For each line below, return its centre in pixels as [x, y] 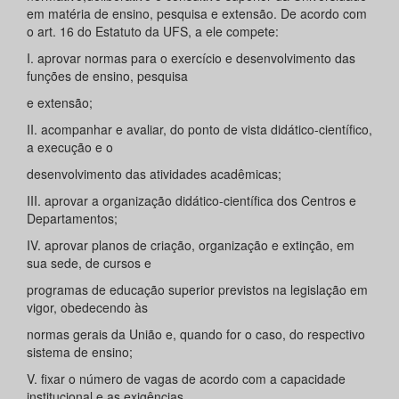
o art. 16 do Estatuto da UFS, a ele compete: [153, 32]
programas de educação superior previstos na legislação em [197, 290]
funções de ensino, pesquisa [107, 76]
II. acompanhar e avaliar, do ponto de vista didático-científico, [199, 130]
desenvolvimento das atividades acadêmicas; [154, 174]
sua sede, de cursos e [89, 263]
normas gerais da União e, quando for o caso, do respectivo [196, 334]
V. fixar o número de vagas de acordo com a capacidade [186, 379]
